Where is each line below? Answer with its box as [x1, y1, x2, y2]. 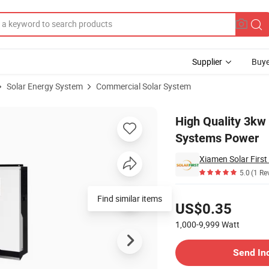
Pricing [175, 189, 201, 200]
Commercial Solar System [96, 80, 191, 92]
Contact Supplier [175, 229, 237, 240]
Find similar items [97, 193, 162, 204]
